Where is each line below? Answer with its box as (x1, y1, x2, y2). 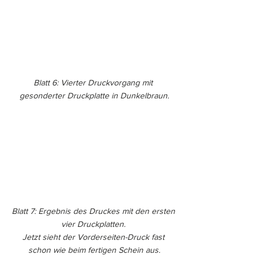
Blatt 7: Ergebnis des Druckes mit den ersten (11, 206, 177, 216)
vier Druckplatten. (61, 219, 128, 229)
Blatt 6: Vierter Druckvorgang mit (34, 77, 155, 87)
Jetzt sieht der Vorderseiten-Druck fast (22, 232, 167, 242)
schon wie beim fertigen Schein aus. (28, 245, 160, 255)
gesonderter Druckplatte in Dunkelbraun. (19, 90, 169, 100)
